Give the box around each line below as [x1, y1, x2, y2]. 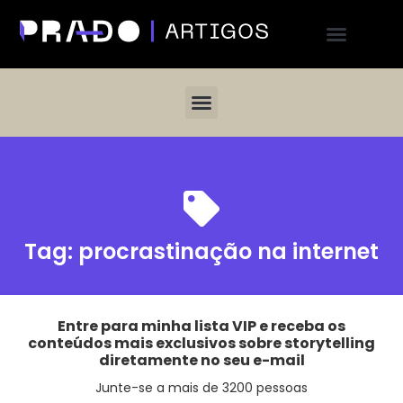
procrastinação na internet [78, 237, 379, 266]
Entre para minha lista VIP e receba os [58, 316, 345, 336]
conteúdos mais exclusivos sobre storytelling [28, 333, 375, 354]
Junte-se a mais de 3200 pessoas [95, 379, 308, 397]
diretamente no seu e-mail [98, 350, 305, 371]
